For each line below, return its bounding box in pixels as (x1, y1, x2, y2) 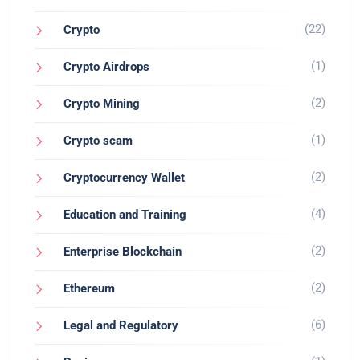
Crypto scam (63, 133, 133, 148)
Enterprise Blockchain (63, 243, 182, 259)
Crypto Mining (63, 96, 140, 111)
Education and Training (63, 207, 186, 222)
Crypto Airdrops (63, 59, 149, 74)
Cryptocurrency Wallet (63, 170, 185, 185)
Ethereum (63, 280, 115, 296)
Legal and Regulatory (63, 317, 178, 333)
